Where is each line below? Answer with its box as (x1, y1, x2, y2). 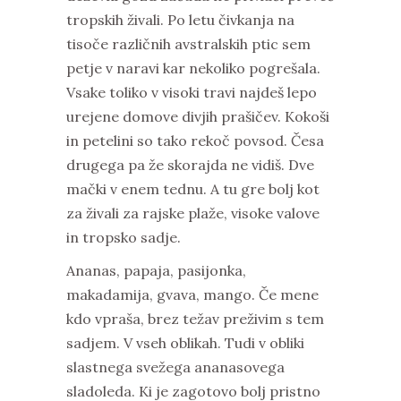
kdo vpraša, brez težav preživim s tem (66, 310, 324, 328)
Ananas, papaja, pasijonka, (66, 261, 246, 280)
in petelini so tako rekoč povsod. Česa (66, 132, 324, 150)
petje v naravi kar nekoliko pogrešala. (66, 59, 320, 78)
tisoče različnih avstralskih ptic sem (66, 35, 311, 54)
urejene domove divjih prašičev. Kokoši (66, 107, 329, 126)
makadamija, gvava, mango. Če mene (66, 286, 319, 304)
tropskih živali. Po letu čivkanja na (66, 11, 294, 30)
